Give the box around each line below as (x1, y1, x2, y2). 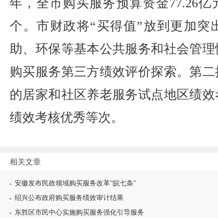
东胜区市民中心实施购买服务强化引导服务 (15, 209, 144, 216)
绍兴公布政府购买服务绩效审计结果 (15, 194, 124, 201)
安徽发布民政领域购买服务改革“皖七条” (15, 180, 136, 187)
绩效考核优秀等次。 (10, 110, 124, 125)
